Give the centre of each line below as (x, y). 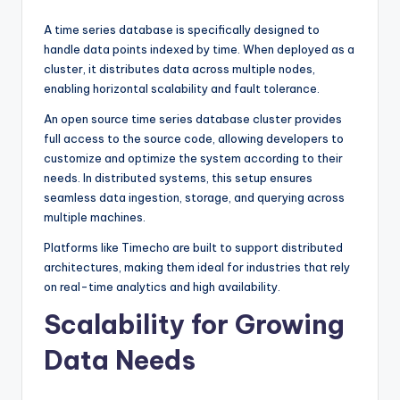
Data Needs (120, 360)
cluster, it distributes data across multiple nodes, (179, 68)
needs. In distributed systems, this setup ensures (178, 177)
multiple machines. (95, 217)
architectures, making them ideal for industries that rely (197, 267)
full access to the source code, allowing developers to (194, 138)
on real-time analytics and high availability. (162, 286)
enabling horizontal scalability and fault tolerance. (182, 88)
